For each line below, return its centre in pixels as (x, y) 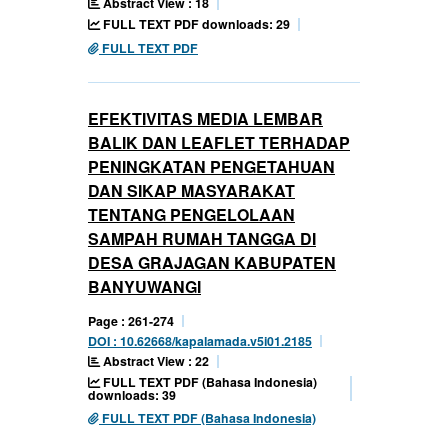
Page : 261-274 (131, 320)
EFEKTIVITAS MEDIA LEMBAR (205, 118)
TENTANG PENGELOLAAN (191, 214)
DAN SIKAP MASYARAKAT (191, 190)
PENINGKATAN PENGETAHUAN (211, 166)
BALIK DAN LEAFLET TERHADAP (219, 142)
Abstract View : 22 (154, 360)
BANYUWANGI (144, 286)
